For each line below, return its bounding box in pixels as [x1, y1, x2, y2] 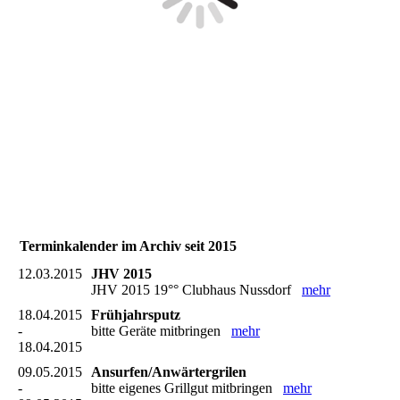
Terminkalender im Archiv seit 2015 [20, 238, 237, 254]
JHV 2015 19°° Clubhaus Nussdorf [91, 282, 302, 298]
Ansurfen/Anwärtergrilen [91, 364, 246, 380]
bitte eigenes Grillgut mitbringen [91, 380, 283, 396]
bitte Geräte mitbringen [91, 323, 231, 339]
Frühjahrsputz [91, 307, 180, 323]
